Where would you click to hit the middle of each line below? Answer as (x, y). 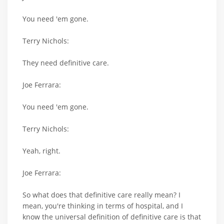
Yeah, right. (41, 151)
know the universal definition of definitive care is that (112, 217)
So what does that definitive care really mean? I (101, 195)
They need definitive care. (66, 63)
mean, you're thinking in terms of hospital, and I (103, 206)
